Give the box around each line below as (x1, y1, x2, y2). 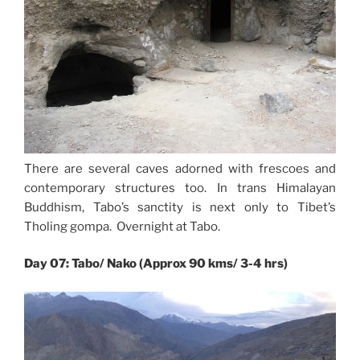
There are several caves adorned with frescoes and (24, 161, 336, 176)
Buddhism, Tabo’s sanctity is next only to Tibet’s (24, 199, 336, 215)
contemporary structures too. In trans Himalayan (24, 180, 336, 195)
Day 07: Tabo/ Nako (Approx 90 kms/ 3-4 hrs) (24, 256, 288, 271)
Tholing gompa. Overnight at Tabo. (24, 219, 220, 234)
